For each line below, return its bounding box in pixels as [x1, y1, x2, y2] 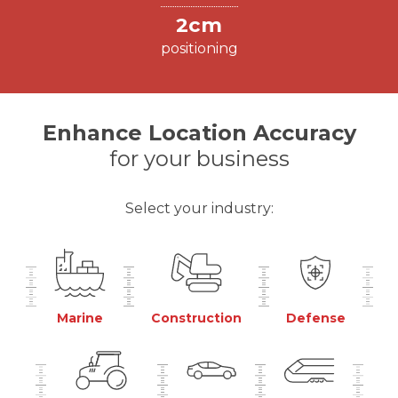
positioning [160, 40, 238, 58]
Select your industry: [124, 200, 274, 218]
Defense [285, 310, 346, 327]
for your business [108, 146, 290, 172]
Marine [56, 310, 103, 327]
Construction [150, 310, 242, 327]
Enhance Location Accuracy [42, 120, 356, 147]
